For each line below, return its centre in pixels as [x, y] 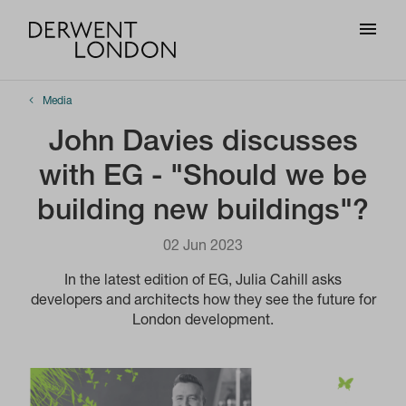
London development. [203, 322]
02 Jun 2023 [203, 247]
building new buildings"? [203, 213]
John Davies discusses [203, 144]
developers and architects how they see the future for [203, 302]
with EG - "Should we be [203, 179]
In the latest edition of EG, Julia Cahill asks [203, 282]
